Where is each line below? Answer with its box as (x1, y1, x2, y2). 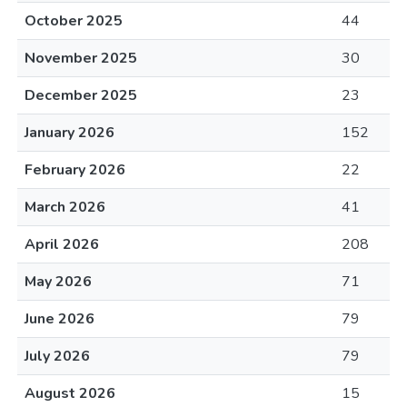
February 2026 (25, 160, 125, 180)
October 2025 (25, 11, 123, 31)
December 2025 (25, 85, 137, 105)
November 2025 (25, 48, 137, 68)
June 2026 (25, 309, 94, 329)
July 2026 (25, 346, 90, 366)
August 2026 (25, 383, 115, 403)
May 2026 (25, 272, 92, 292)
